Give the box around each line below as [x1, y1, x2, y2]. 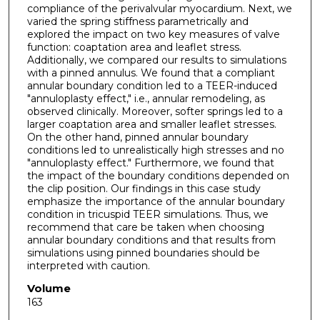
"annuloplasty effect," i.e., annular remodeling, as [26, 91, 265, 105]
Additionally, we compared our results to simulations [26, 53, 286, 66]
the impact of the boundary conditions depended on [26, 169, 289, 182]
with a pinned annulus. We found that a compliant [26, 66, 275, 79]
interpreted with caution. [26, 259, 150, 272]
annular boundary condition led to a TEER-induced [26, 79, 277, 92]
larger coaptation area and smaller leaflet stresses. [26, 117, 276, 131]
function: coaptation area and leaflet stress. [26, 40, 241, 54]
